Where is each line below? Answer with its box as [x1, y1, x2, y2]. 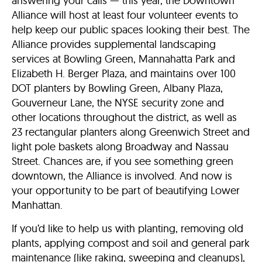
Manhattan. [12, 198, 65, 212]
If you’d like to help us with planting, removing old [12, 222, 243, 236]
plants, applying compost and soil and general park [12, 236, 250, 250]
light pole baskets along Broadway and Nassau [12, 140, 229, 154]
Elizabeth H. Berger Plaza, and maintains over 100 [12, 67, 236, 81]
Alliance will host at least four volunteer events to [12, 8, 238, 22]
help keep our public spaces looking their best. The [12, 23, 250, 37]
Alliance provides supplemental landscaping [12, 37, 216, 51]
